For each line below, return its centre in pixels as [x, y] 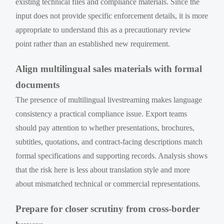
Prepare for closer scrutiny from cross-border [108, 208]
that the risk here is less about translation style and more [103, 169]
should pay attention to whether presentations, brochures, [105, 127]
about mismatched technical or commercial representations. [108, 183]
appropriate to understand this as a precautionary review [103, 29]
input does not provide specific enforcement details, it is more [112, 15]
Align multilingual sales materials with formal [109, 68]
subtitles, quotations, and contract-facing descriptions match [109, 141]
